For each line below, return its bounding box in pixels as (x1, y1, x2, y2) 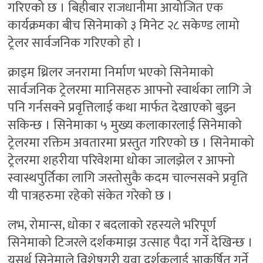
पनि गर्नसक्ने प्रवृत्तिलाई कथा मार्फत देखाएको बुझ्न (8, 97, 236, 119)
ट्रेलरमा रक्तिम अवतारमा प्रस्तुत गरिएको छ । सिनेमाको (8, 132, 255, 154)
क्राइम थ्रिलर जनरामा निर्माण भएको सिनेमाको (8, 62, 214, 84)
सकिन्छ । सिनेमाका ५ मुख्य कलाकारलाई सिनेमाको (8, 114, 242, 137)
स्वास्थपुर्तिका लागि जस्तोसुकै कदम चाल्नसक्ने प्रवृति (8, 167, 248, 190)
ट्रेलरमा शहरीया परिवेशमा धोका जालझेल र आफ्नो (8, 150, 235, 172)
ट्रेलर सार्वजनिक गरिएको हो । (8, 32, 143, 55)
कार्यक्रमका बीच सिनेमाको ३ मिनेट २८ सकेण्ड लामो (8, 15, 240, 37)
